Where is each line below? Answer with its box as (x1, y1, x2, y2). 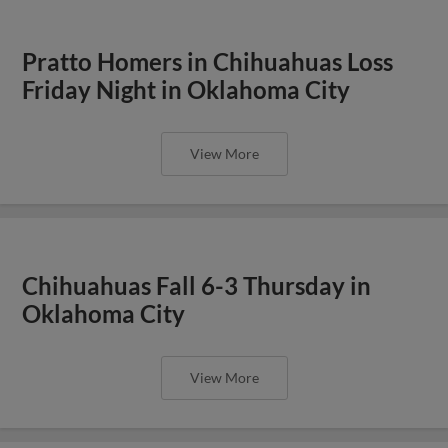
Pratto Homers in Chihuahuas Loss (22, 47, 394, 76)
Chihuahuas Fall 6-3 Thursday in (22, 271, 372, 300)
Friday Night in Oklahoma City (22, 75, 351, 104)
